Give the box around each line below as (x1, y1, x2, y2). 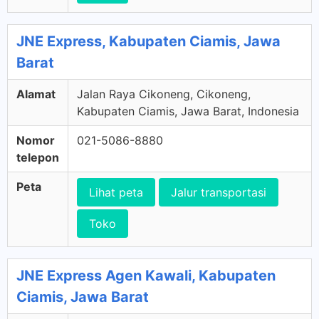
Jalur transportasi (171, 185, 266, 199)
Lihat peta (89, 185, 143, 199)
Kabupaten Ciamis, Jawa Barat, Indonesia (77, 104, 299, 118)
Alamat (16, 87, 56, 101)
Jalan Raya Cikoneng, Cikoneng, (77, 87, 251, 101)
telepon (16, 150, 59, 164)
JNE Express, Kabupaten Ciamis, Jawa (16, 33, 281, 50)
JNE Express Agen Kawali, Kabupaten (16, 267, 276, 284)
